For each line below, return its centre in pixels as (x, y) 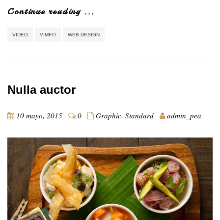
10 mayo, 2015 (39, 115)
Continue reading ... (51, 11)
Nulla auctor (41, 89)
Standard (139, 115)
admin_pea (184, 115)
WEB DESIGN (84, 34)
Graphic (109, 115)
